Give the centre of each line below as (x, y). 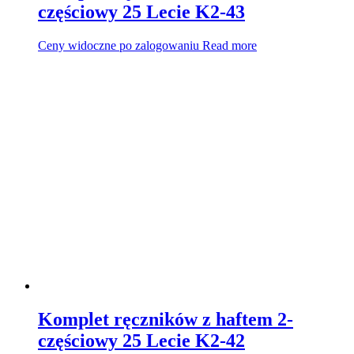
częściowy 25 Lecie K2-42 (141, 340)
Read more (230, 45)
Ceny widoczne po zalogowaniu (119, 45)
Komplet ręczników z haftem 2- (166, 319)
